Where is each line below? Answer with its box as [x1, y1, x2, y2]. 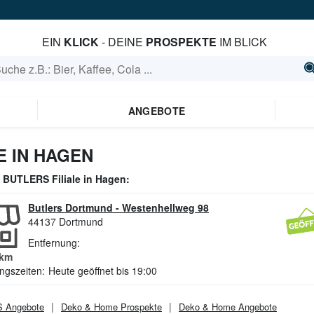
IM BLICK [217, 34, 268, 50]
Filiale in [49, 172, 95, 186]
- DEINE [99, 34, 146, 50]
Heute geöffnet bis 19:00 [48, 264, 157, 278]
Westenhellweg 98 [122, 200, 209, 214]
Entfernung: [28, 235, 80, 250]
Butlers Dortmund [28, 200, 113, 214]
